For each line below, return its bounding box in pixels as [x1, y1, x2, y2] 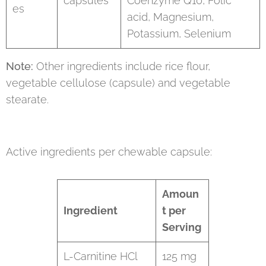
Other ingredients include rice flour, [33, 60, 210, 72]
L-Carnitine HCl [64, 250, 138, 262]
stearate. [6, 93, 49, 106]
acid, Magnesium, [127, 11, 214, 23]
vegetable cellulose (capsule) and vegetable [6, 77, 230, 89]
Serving [162, 221, 201, 233]
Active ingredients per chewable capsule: [6, 145, 212, 158]
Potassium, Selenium [127, 27, 231, 40]
